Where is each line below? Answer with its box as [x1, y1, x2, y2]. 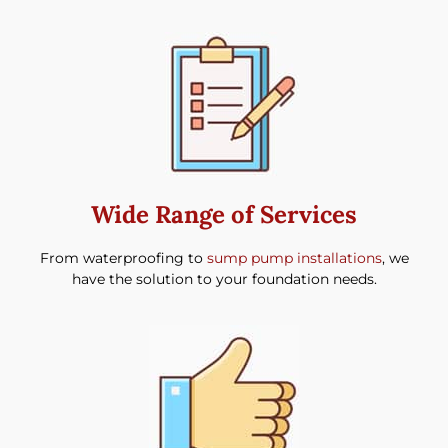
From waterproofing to [39, 249, 207, 268]
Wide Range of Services [91, 199, 357, 231]
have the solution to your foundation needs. [71, 270, 377, 289]
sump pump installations [206, 249, 382, 268]
